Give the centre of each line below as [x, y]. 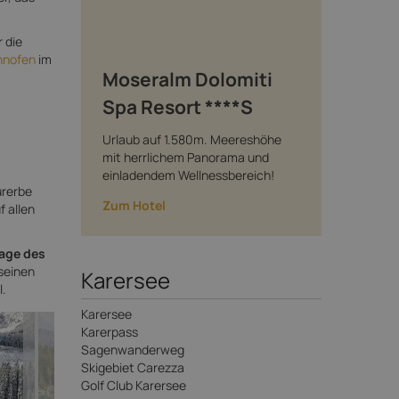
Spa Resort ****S [178, 107]
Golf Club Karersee [134, 385]
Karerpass [110, 331]
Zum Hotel [134, 205]
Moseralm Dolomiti [187, 79]
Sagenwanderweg [133, 349]
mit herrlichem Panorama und [186, 157]
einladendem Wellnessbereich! [188, 175]
